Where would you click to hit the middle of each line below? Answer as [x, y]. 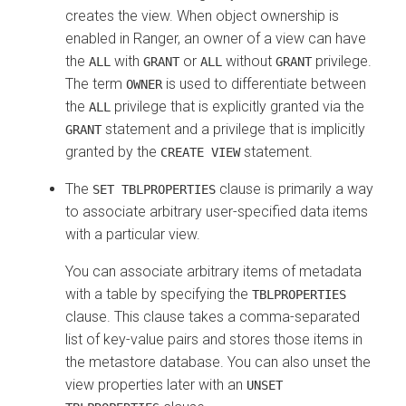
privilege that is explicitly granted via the [237, 106]
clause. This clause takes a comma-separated [213, 316]
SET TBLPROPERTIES [154, 189]
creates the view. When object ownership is [202, 15]
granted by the [113, 151]
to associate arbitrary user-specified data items [217, 211]
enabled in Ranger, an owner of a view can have [216, 38]
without [249, 61]
